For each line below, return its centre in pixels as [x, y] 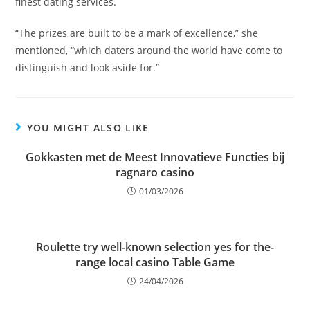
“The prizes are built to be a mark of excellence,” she [137, 33]
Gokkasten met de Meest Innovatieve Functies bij [155, 157]
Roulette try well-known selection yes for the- [155, 247]
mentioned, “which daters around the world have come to [149, 50]
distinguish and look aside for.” [88, 67]
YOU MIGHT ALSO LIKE [88, 128]
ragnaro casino [155, 172]
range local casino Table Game [155, 262]
